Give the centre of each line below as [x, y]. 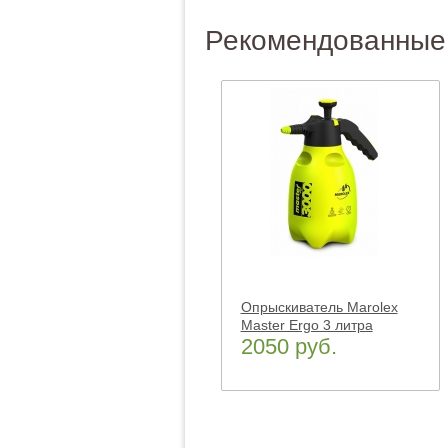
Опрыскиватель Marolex [319, 307]
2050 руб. [288, 346]
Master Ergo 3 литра [306, 325]
